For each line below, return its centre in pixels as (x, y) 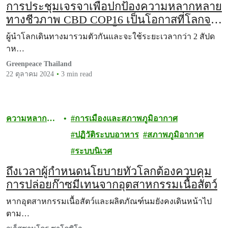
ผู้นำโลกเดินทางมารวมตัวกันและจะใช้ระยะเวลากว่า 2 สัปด (110, 36)
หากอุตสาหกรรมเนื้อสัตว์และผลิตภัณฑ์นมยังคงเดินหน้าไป (109, 201)
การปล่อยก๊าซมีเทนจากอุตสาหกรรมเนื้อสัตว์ (112, 184)
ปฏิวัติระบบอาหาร (107, 135)
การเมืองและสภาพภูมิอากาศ (126, 118)
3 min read (77, 74)
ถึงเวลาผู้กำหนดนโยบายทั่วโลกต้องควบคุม (109, 171)
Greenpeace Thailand (39, 64)
